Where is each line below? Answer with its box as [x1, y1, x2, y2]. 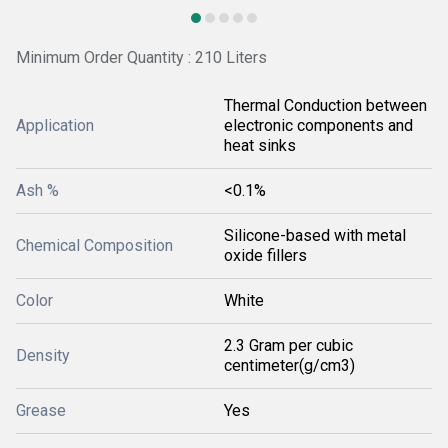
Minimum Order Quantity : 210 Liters [16, 48, 267, 67]
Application [16, 116, 94, 135]
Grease [16, 401, 66, 420]
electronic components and [224, 116, 413, 135]
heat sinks [224, 136, 296, 155]
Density [16, 346, 70, 365]
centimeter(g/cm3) [224, 356, 355, 375]
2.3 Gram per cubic [224, 336, 353, 355]
